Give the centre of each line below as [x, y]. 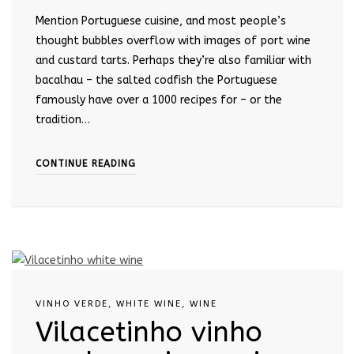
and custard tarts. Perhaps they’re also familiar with [173, 60]
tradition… [63, 120]
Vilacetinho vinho [149, 332]
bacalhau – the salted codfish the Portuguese [156, 80]
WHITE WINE [149, 303]
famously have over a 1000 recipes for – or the [159, 100]
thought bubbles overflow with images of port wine [173, 41]
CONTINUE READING [86, 164]
